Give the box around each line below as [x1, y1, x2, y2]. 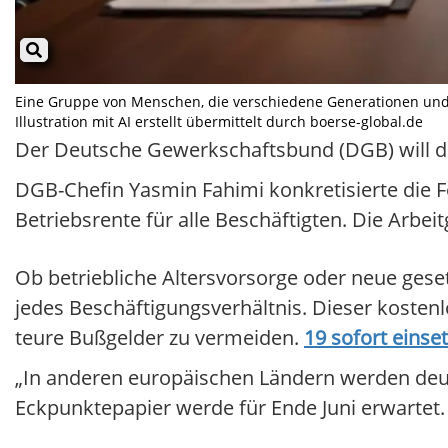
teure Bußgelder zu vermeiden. [15, 324, 304, 352]
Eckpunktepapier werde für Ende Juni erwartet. [15, 394, 445, 422]
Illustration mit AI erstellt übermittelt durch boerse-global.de [15, 112, 423, 132]
